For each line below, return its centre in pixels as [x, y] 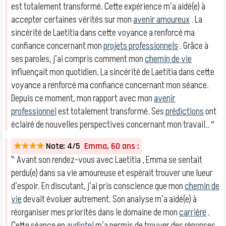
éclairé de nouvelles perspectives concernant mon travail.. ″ [113, 125]
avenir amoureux [161, 20]
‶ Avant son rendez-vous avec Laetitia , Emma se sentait [107, 160]
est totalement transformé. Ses [111, 111]
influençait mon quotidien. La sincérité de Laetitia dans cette [113, 72]
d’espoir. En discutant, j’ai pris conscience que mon [98, 186]
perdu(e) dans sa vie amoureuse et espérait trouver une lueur [112, 173]
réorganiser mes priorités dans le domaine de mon [95, 212]
